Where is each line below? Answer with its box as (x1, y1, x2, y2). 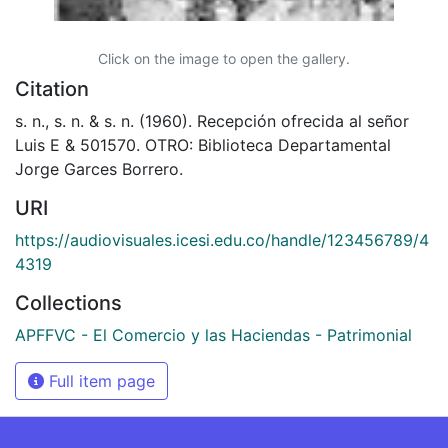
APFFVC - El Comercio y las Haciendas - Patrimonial (15, 324, 412, 345)
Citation (15, 76, 89, 101)
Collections (15, 290, 122, 315)
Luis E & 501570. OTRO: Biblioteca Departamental (15, 134, 391, 155)
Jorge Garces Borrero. (15, 158, 183, 179)
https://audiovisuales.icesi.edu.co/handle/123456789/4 (15, 229, 429, 250)
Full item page (44, 370, 155, 391)
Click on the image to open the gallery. (98, 49, 350, 67)
